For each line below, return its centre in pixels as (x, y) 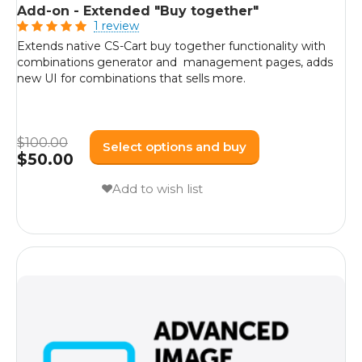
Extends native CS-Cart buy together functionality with (171, 46)
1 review (116, 25)
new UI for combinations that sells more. (131, 78)
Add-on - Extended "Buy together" (138, 11)
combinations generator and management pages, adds (175, 62)
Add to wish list (158, 189)
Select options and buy (175, 147)
